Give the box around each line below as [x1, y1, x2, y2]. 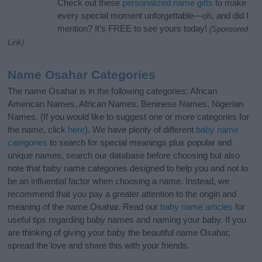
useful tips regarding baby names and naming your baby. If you [8, 215, 247, 225]
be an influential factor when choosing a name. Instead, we [8, 176, 230, 187]
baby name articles [160, 202, 233, 212]
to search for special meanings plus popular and [47, 137, 232, 148]
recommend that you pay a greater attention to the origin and [8, 189, 237, 199]
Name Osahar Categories [8, 68, 156, 82]
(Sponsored [209, 25, 249, 34]
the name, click [8, 125, 68, 135]
